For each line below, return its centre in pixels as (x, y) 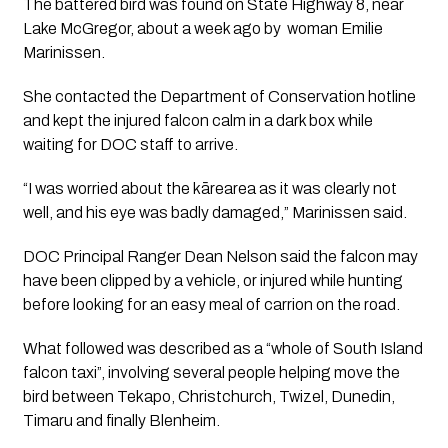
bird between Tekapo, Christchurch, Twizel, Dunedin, (208, 397)
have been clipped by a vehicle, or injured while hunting (212, 281)
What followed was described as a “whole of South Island (222, 349)
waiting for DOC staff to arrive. (130, 145)
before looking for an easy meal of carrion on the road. (211, 305)
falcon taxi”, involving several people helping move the (211, 373)
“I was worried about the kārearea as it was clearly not (209, 189)
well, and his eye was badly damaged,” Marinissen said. (214, 213)
